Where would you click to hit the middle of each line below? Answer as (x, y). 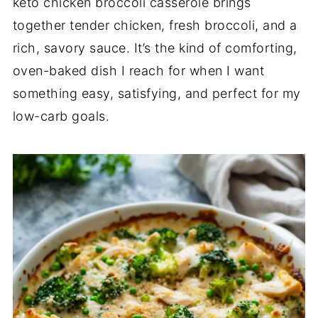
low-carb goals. (61, 116)
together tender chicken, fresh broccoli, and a (155, 25)
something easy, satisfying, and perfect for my (157, 93)
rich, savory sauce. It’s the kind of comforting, (155, 48)
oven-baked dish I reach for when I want (138, 71)
